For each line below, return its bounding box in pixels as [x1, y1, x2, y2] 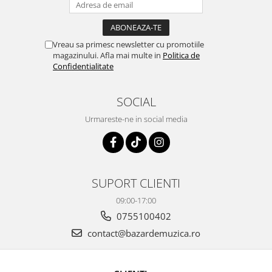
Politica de [163, 50, 200, 61]
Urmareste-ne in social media [84, 114, 188, 124]
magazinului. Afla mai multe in [53, 50, 163, 61]
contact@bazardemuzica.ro [85, 227, 200, 239]
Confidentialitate [53, 61, 114, 72]
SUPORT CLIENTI [92, 174, 180, 191]
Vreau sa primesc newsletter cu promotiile [53, 39, 204, 50]
